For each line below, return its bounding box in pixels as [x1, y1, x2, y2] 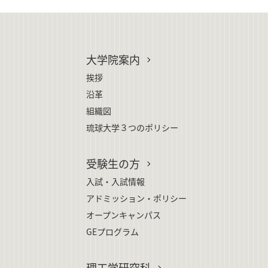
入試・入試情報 [86, 175, 145, 187]
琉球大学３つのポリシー [86, 121, 178, 133]
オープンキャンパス [86, 208, 161, 221]
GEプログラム [86, 225, 139, 237]
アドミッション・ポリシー [86, 191, 187, 204]
